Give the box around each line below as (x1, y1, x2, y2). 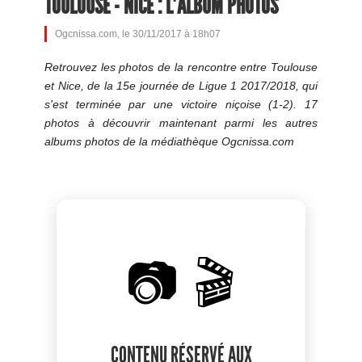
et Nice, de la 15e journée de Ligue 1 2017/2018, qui (44, 78, 318, 92)
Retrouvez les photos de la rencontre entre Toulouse (44, 60, 318, 74)
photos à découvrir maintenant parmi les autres (44, 116, 318, 129)
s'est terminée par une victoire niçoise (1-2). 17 (44, 97, 318, 111)
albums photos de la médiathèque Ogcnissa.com (44, 134, 294, 148)
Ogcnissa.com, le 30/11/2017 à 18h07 (55, 27, 221, 40)
